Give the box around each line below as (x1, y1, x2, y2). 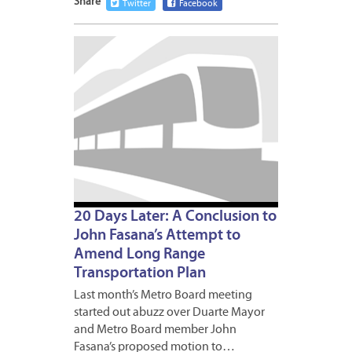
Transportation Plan (74, 266, 206, 282)
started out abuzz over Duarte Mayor (74, 306, 265, 320)
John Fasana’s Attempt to (74, 228, 240, 244)
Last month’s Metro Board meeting (74, 289, 252, 302)
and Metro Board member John (74, 324, 236, 337)
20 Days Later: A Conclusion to (74, 209, 277, 225)
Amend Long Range (74, 247, 205, 263)
